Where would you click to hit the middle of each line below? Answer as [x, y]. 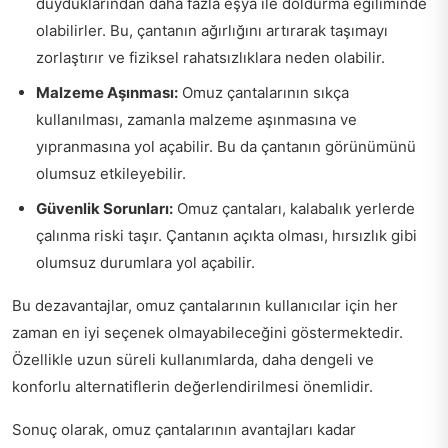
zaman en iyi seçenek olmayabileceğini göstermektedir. [207, 332]
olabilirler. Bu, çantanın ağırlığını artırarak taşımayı [212, 30]
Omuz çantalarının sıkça [263, 92]
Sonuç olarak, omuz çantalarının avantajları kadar [184, 429]
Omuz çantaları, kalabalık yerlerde [294, 208]
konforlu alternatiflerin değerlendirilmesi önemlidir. [192, 386]
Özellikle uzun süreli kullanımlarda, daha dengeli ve [193, 359]
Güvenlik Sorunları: [104, 208]
